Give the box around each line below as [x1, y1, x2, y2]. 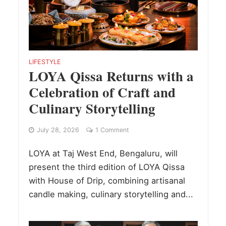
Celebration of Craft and [28, 82, 176, 102]
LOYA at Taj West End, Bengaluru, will [28, 148, 178, 159]
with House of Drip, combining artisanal [28, 176, 185, 186]
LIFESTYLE [28, 58, 61, 66]
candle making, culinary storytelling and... [28, 189, 193, 200]
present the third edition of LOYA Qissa [28, 162, 185, 173]
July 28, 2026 [36, 126, 79, 134]
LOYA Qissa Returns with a [28, 66, 194, 86]
